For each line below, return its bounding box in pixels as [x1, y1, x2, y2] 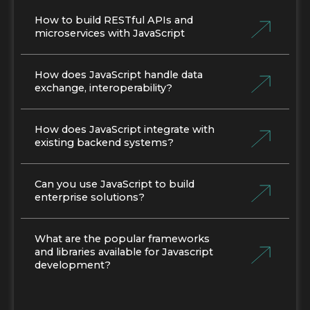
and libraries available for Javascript [35, 246, 213, 259]
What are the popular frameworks [35, 232, 210, 246]
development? [35, 259, 111, 272]
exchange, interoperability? [35, 82, 172, 95]
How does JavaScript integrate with [35, 123, 215, 136]
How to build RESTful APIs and [35, 14, 193, 27]
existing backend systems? [35, 136, 174, 149]
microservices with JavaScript [35, 27, 185, 40]
